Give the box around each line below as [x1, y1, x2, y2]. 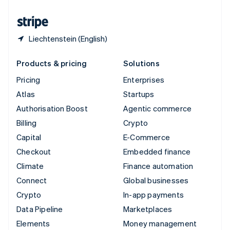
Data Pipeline [16, 203, 63, 214]
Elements [16, 218, 50, 228]
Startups [123, 88, 155, 99]
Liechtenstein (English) [29, 33, 107, 44]
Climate [16, 160, 44, 171]
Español [52, 9, 75, 17]
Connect [16, 175, 47, 185]
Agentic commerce [123, 103, 192, 113]
